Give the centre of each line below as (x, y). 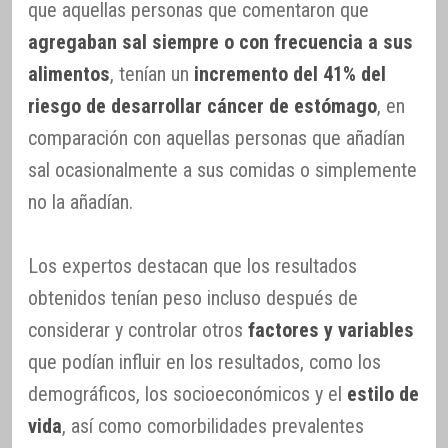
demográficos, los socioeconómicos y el (187, 394)
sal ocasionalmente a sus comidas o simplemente (222, 170)
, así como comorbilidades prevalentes (213, 426)
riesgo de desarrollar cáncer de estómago (202, 106)
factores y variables (331, 330)
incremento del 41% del (290, 74)
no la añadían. (80, 202)
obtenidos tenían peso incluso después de (193, 298)
